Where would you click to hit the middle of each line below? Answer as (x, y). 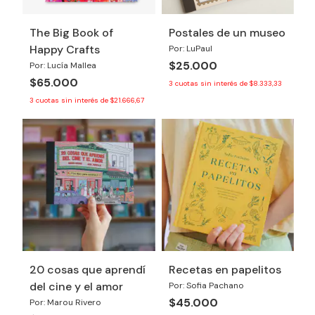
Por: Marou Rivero (65, 302)
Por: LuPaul (190, 48)
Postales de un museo (227, 32)
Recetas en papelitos (225, 270)
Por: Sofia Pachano (206, 285)
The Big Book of (71, 32)
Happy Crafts (65, 49)
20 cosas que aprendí (88, 270)
